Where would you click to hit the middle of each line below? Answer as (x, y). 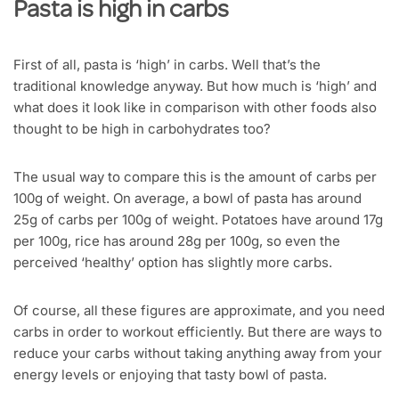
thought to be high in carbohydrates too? (142, 129)
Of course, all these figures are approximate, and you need (199, 311)
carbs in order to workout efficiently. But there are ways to (198, 332)
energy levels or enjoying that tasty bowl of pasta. (170, 375)
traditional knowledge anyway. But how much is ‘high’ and (195, 86)
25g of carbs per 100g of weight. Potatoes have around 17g (198, 220)
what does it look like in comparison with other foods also (195, 108)
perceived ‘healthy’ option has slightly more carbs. (173, 263)
